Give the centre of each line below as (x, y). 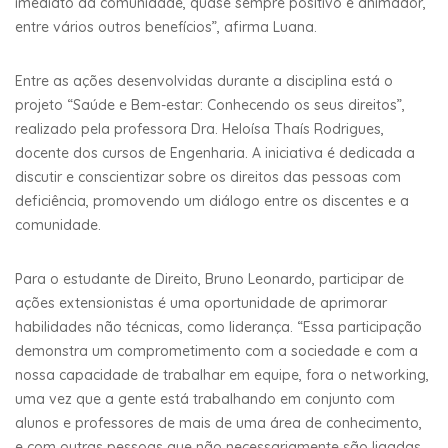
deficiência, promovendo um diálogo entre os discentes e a (212, 200)
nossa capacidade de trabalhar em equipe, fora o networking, (222, 374)
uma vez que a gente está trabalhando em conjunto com (205, 398)
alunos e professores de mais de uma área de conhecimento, (218, 422)
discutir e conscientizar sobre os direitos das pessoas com (208, 176)
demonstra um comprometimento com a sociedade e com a (216, 350)
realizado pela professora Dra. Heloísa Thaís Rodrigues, (199, 128)
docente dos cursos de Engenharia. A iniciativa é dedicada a (215, 152)
